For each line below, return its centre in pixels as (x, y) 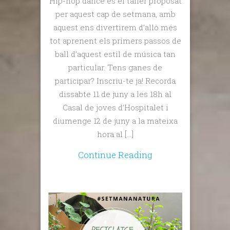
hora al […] (116, 134)
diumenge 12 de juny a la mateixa (116, 120)
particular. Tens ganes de (116, 67)
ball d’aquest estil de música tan (116, 54)
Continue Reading (116, 155)
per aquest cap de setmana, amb (115, 14)
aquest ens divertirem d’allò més (116, 27)
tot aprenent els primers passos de (115, 40)
